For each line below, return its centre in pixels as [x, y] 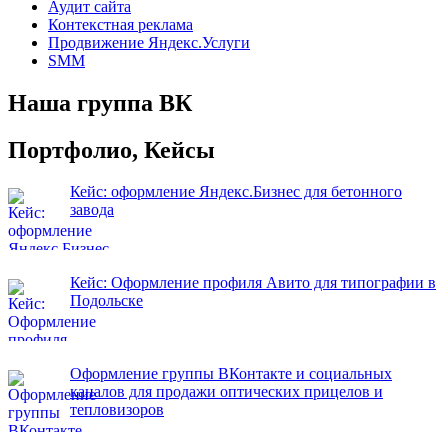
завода [92, 210]
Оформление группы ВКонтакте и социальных [231, 373]
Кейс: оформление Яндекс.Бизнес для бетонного [236, 192]
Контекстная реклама [120, 24]
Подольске [106, 301]
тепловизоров [117, 409]
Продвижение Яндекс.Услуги [149, 42]
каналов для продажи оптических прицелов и [226, 391]
